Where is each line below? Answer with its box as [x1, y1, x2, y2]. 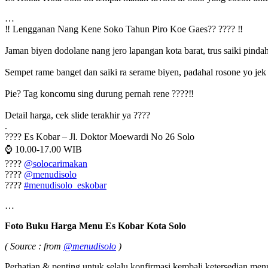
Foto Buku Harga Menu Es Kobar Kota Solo [5, 220, 186, 231]
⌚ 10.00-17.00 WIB [5, 144, 82, 154]
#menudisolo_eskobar [24, 179, 106, 190]
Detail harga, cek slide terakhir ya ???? [5, 109, 150, 120]
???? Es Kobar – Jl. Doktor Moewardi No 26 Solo [5, 131, 194, 142]
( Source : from [5, 240, 63, 251]
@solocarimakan [24, 158, 87, 169]
